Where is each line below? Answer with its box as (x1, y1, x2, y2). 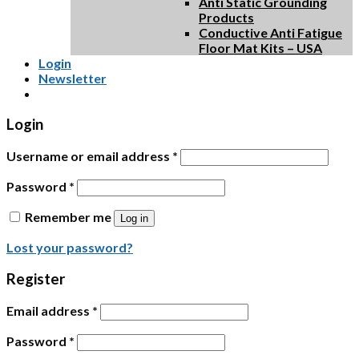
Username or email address (6, 148, 172, 164)
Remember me (25, 209, 111, 225)
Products (199, 9, 254, 25)
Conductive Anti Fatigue (199, 24, 342, 40)
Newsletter (38, 70, 107, 86)
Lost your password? (6, 240, 133, 256)
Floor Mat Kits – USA (199, 39, 322, 55)
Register (6, 269, 65, 288)
